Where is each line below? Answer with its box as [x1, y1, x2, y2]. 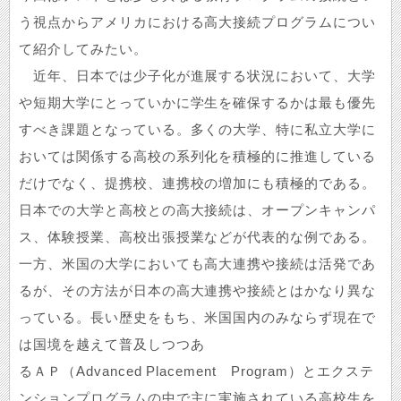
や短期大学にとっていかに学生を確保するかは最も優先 [19, 95, 376, 111]
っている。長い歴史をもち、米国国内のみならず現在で [19, 310, 376, 326]
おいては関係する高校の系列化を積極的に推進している [19, 149, 377, 165]
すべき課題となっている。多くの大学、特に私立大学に [19, 122, 376, 138]
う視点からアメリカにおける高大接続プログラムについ [19, 14, 376, 30]
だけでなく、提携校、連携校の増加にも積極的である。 [19, 175, 377, 192]
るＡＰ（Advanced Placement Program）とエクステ [19, 363, 374, 380]
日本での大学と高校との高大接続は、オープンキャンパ [19, 202, 376, 218]
